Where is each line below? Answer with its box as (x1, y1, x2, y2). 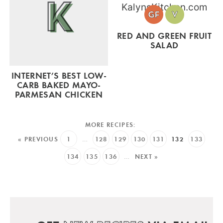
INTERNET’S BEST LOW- (11, 69, 107, 82)
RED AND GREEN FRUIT (117, 29, 212, 41)
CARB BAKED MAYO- (17, 79, 101, 91)
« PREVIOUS (18, 135, 59, 144)
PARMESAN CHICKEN (14, 88, 103, 101)
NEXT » (134, 152, 159, 161)
